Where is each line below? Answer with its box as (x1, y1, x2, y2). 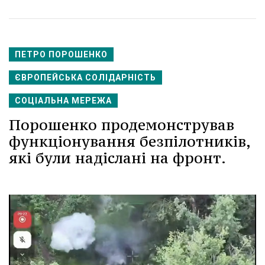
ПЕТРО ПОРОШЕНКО (15, 49, 108, 59)
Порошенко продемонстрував (9, 115, 234, 134)
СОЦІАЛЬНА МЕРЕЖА (15, 95, 112, 105)
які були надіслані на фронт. (9, 148, 226, 167)
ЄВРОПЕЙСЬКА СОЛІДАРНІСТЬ (15, 72, 156, 82)
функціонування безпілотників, (9, 131, 250, 151)
